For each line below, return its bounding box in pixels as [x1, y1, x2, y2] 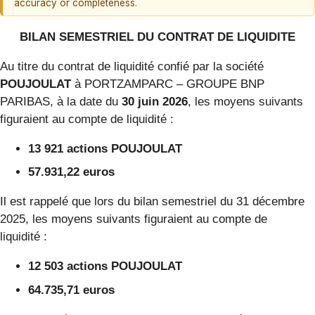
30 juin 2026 [122, 94, 188, 108]
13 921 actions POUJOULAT [28, 141, 182, 155]
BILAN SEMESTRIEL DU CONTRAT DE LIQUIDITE [20, 30, 295, 44]
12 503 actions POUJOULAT [28, 259, 182, 274]
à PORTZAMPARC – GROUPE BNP [71, 77, 264, 91]
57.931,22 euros [28, 165, 115, 179]
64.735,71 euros [28, 283, 115, 297]
